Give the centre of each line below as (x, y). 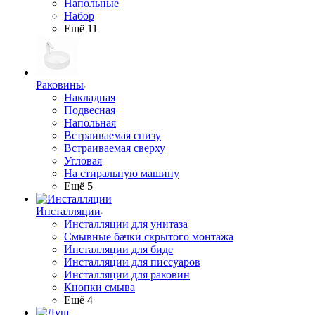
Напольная (90, 123)
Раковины (60, 85)
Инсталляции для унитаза (126, 224)
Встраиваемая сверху (115, 148)
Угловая (83, 161)
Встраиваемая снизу (112, 135)
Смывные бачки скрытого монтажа (149, 237)
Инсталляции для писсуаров (132, 262)
